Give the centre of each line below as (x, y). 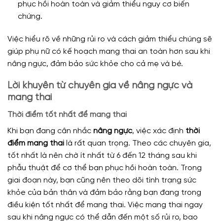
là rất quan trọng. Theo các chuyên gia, (138, 143)
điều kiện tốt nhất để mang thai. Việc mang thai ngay (105, 205)
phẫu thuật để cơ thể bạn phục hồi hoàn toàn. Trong (105, 168)
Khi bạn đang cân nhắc (50, 131)
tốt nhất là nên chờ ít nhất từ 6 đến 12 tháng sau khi (102, 155)
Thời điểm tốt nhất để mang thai (67, 114)
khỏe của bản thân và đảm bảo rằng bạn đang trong (104, 192)
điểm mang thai (36, 143)
